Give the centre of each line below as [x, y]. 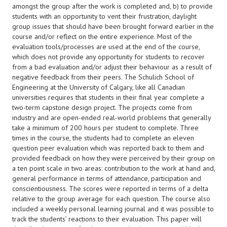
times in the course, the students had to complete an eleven [103, 138]
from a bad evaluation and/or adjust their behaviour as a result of [112, 67]
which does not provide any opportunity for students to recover [108, 57]
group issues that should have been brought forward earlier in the [113, 26]
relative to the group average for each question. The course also [111, 199]
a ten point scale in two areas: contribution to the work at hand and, [113, 168]
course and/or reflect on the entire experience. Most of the [102, 36]
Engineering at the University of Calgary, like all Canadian [99, 87]
